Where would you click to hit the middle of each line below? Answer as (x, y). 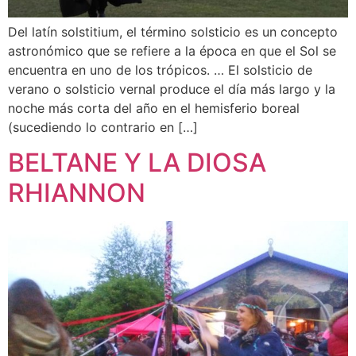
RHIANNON (77, 193)
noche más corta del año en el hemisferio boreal (154, 108)
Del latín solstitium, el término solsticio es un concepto (173, 31)
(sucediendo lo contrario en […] (103, 127)
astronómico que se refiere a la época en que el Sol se (172, 50)
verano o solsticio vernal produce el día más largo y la (172, 89)
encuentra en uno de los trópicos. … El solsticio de (160, 70)
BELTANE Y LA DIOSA (137, 163)
